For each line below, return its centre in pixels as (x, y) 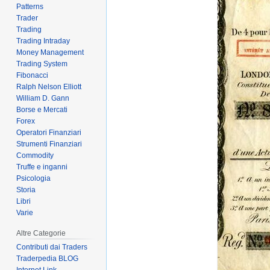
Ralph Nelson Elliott (49, 86)
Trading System (42, 64)
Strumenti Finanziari (49, 144)
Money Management (50, 52)
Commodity (35, 155)
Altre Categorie (41, 233)
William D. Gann (43, 98)
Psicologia (34, 178)
